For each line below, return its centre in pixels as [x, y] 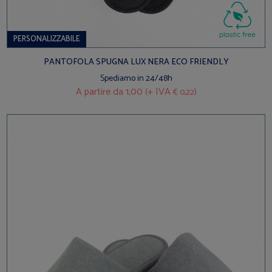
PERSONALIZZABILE [47, 39]
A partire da [99, 92]
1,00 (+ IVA [148, 92]
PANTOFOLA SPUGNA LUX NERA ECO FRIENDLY [136, 62]
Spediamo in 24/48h [136, 78]
